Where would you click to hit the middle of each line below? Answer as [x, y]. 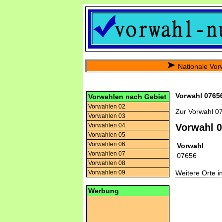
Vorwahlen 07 [107, 154]
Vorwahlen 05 [107, 135]
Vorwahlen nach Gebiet [127, 97]
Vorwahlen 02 [107, 107]
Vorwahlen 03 [107, 116]
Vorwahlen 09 [107, 172]
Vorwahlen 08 [107, 163]
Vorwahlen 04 [107, 125]
